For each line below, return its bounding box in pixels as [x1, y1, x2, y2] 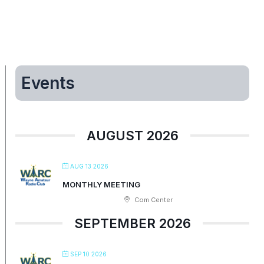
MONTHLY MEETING [62, 180, 141, 190]
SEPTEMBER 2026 [74, 216, 191, 232]
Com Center [133, 196, 173, 204]
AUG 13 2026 [70, 163, 109, 170]
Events [21, 72, 75, 93]
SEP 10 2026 [70, 250, 107, 258]
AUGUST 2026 [86, 128, 179, 144]
